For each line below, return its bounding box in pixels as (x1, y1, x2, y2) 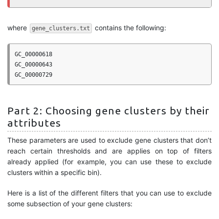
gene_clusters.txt (32, 25, 90, 32)
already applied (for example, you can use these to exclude (7, 157, 212, 166)
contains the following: (93, 23, 166, 32)
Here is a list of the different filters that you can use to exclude (7, 189, 212, 197)
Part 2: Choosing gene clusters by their (7, 105, 210, 116)
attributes (7, 117, 61, 129)
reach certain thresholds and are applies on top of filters (7, 147, 212, 155)
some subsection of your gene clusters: (7, 199, 132, 208)
